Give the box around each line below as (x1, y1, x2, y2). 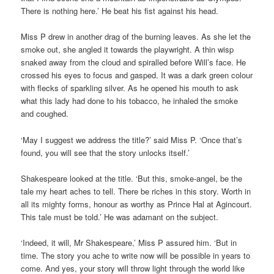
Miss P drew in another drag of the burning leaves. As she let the (21, 31, 251, 43)
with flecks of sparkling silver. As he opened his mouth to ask (21, 82, 239, 94)
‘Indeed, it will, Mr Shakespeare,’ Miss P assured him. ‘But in (21, 236, 237, 248)
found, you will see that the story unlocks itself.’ (21, 146, 190, 158)
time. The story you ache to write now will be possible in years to (21, 249, 251, 261)
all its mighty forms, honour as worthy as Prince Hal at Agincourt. (21, 198, 253, 210)
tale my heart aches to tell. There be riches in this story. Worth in (21, 185, 251, 197)
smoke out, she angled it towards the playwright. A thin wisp (21, 43, 234, 56)
